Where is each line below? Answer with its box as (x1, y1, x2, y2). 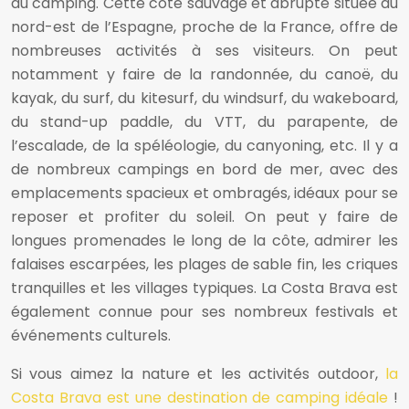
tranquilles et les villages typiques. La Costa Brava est (11, 278, 398, 299)
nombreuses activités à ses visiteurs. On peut (11, 40, 398, 62)
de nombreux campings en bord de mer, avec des (11, 159, 398, 181)
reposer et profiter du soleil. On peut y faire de (11, 206, 398, 228)
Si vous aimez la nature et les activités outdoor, (11, 363, 385, 385)
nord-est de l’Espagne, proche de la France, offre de (11, 16, 398, 38)
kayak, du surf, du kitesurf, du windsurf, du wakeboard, (11, 88, 398, 110)
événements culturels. (11, 325, 171, 347)
